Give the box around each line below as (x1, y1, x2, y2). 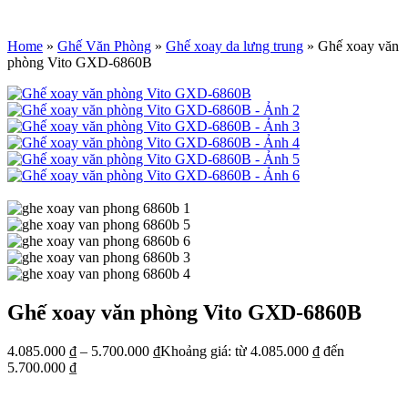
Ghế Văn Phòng (57, 38, 151, 54)
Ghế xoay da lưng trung (166, 38, 303, 54)
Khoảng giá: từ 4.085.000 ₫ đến (160, 342, 344, 359)
